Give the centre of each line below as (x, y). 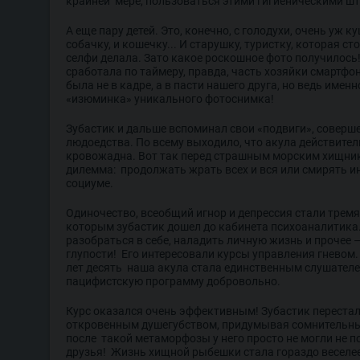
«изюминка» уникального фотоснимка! (170, 99)
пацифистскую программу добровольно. (173, 281)
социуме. (90, 183)
